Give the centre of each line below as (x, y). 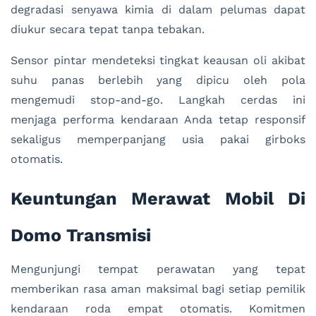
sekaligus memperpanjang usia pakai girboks (158, 140)
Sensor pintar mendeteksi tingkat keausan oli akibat (158, 61)
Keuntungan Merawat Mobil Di (158, 199)
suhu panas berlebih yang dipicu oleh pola (158, 80)
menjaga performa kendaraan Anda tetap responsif (158, 120)
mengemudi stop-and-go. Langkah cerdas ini (158, 100)
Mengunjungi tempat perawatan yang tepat (158, 269)
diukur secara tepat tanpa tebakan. (108, 30)
